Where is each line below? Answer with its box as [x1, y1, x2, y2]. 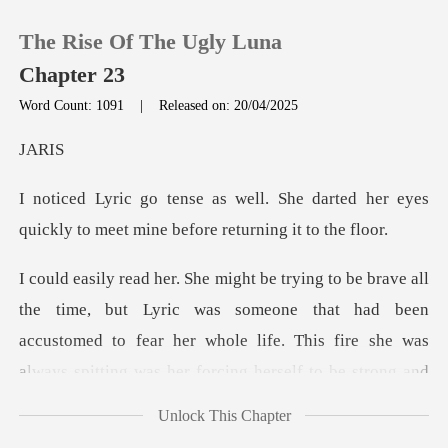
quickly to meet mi [19, 220, 152, 240]
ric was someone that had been [160, 300, 429, 320]
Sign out [60, 312, 121, 332]
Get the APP [60, 372, 150, 392]
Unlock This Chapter [157, 406, 291, 424]
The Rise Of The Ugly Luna [19, 29, 283, 54]
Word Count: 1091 [19, 96, 129, 113]
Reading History [60, 252, 183, 272]
